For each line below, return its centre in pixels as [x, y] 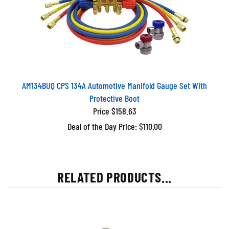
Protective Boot [114, 94]
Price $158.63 [114, 107]
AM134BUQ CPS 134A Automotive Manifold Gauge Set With [114, 81]
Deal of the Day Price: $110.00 [114, 122]
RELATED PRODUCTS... [114, 173]
